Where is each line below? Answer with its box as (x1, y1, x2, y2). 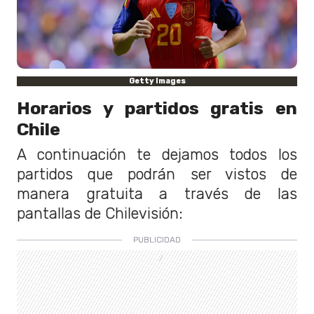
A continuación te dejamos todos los (17, 146, 297, 164)
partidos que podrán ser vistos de (17, 165, 297, 184)
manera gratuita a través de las (17, 185, 297, 203)
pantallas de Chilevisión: (17, 205, 183, 223)
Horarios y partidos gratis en (17, 97, 297, 119)
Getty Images (128, 76, 186, 86)
